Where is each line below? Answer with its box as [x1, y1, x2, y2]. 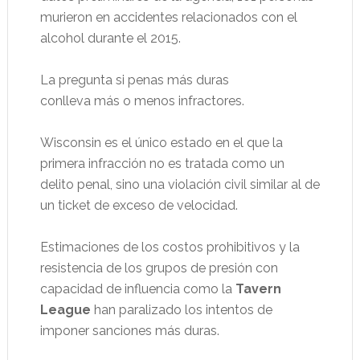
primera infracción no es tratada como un [39, 156, 284, 171]
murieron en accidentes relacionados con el [39, 10, 297, 25]
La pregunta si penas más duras [39, 72, 229, 88]
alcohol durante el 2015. [39, 31, 181, 46]
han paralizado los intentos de [90, 302, 272, 317]
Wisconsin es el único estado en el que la [39, 135, 283, 150]
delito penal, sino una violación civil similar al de [39, 177, 320, 192]
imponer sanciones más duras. [39, 323, 219, 338]
